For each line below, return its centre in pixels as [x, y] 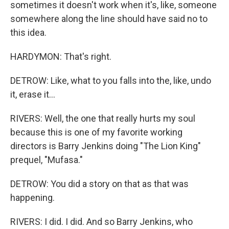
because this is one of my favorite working [96, 132]
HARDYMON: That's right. [61, 56]
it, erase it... [33, 94]
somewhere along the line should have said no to [109, 18]
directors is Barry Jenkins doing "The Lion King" [106, 146]
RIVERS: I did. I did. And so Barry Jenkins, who [101, 221]
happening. [32, 197]
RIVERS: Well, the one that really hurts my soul [103, 118]
